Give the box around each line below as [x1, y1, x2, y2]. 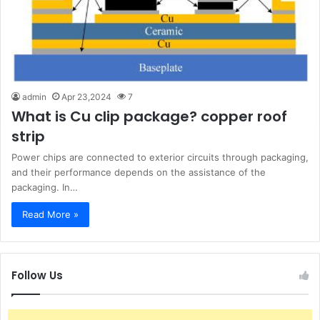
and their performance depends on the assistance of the [11, 166, 266, 178]
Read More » [22, 208, 79, 220]
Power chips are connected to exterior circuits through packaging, [11, 151, 309, 163]
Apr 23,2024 [61, 91, 111, 102]
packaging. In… [11, 181, 78, 193]
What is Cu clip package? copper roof [11, 106, 287, 126]
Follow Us [11, 267, 63, 283]
